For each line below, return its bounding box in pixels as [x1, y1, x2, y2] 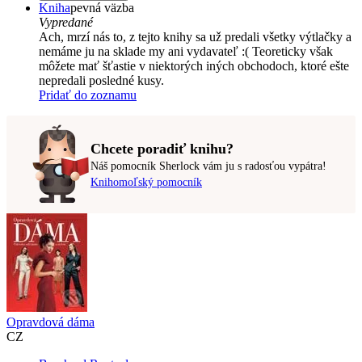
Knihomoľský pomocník [90, 175, 202, 188]
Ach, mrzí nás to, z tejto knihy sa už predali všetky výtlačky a [39, 30, 351, 44]
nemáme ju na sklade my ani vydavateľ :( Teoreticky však [39, 44, 333, 59]
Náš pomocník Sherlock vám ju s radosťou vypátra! [90, 159, 326, 172]
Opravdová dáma [6, 315, 95, 330]
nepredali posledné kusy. [39, 74, 164, 88]
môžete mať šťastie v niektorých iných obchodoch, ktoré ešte [39, 59, 349, 74]
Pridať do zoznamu [39, 88, 137, 103]
